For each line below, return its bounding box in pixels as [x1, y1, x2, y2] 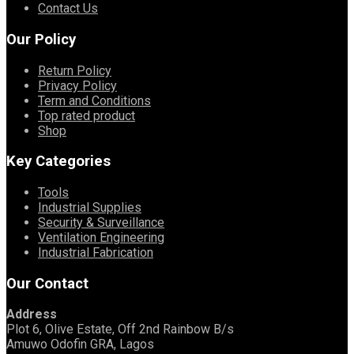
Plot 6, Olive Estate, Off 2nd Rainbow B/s [6, 322, 234, 337]
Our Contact [6, 274, 88, 292]
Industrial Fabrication [38, 244, 153, 260]
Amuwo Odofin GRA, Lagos [6, 337, 154, 352]
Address [6, 307, 57, 322]
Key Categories [6, 153, 111, 171]
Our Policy [6, 30, 76, 48]
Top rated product [38, 107, 135, 123]
